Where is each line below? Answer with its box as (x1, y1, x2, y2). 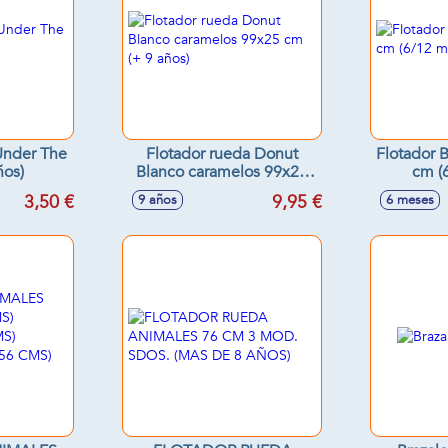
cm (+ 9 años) (174, 179, 270, 201)
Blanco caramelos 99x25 (136, 161, 308, 183)
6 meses (386, 191, 434, 209)
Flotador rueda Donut (146, 143, 298, 165)
